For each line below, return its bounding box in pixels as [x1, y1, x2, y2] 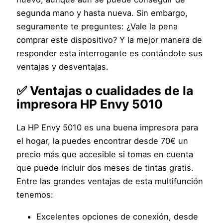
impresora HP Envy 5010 [16, 96, 163, 111]
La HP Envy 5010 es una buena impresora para [16, 122, 199, 133]
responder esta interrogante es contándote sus [16, 48, 203, 59]
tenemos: [16, 190, 54, 200]
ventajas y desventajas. [16, 62, 109, 72]
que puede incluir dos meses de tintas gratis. [16, 163, 194, 173]
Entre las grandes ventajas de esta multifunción [16, 176, 204, 187]
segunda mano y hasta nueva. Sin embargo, [16, 8, 188, 18]
